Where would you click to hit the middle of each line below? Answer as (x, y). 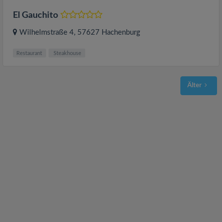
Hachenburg (121, 33)
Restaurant (29, 53)
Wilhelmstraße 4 (47, 33)
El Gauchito (35, 16)
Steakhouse (67, 53)
